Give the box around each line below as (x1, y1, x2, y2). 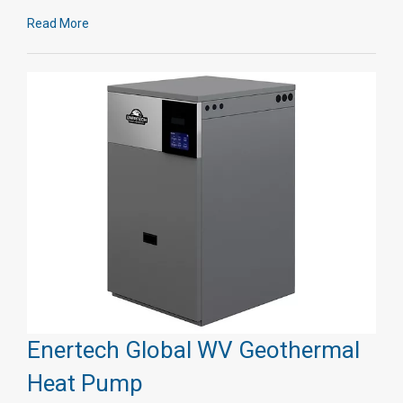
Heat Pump (27, 369, 143, 397)
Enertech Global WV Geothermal (27, 336, 360, 363)
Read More (27, 15, 89, 31)
